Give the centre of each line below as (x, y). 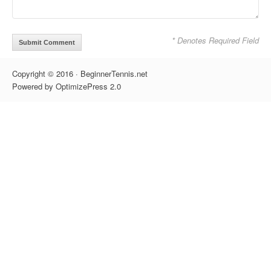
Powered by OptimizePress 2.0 (67, 87)
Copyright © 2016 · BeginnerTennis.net (80, 74)
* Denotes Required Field (215, 41)
